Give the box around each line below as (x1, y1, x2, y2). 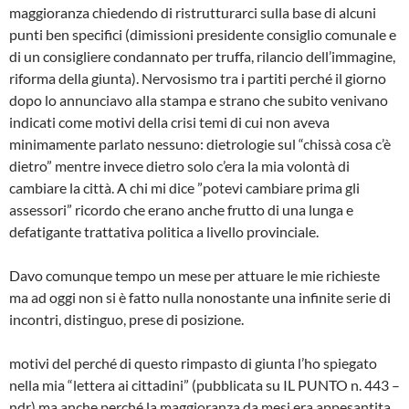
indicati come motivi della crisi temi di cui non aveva (9, 113, 330, 131)
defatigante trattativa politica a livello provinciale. (9, 223, 319, 241)
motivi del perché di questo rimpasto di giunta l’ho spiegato (9, 354, 377, 372)
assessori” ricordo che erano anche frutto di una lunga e (9, 201, 353, 219)
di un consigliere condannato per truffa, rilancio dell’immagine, (9, 47, 395, 66)
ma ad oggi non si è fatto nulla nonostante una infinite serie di (9, 288, 391, 307)
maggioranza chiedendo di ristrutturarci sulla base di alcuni (9, 4, 376, 22)
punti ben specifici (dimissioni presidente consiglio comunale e (9, 26, 396, 44)
